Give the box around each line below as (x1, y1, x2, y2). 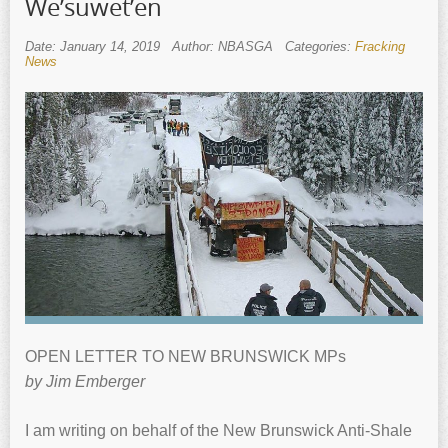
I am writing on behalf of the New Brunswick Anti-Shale (25, 421, 412, 439)
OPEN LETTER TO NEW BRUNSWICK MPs (25, 347, 346, 365)
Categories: (285, 38, 355, 54)
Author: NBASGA (172, 38, 273, 54)
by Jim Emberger (25, 372, 145, 390)
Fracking (355, 38, 405, 54)
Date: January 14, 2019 (25, 38, 160, 54)
